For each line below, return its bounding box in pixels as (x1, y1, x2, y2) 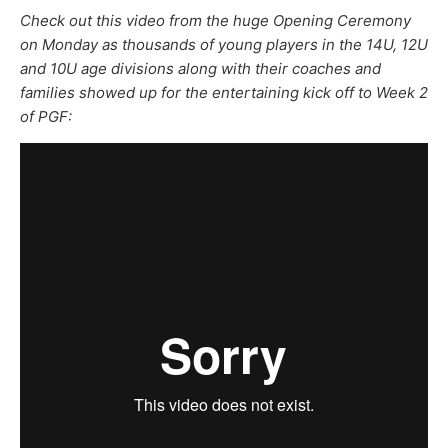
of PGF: (20, 106, 72, 126)
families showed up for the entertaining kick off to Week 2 (20, 82, 428, 102)
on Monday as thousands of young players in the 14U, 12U (20, 34, 428, 54)
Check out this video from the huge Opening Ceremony (20, 10, 411, 30)
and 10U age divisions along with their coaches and (20, 58, 381, 78)
